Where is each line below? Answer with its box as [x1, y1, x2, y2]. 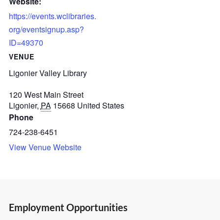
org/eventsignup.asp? [8, 23, 84, 35]
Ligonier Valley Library [8, 67, 87, 79]
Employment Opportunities [8, 201, 128, 213]
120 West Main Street [8, 88, 83, 100]
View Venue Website [8, 141, 82, 153]
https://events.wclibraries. [8, 10, 96, 22]
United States [77, 99, 124, 111]
